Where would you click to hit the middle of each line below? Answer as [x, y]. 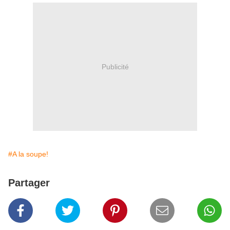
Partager [29, 183]
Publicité [115, 66]
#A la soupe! [28, 154]
